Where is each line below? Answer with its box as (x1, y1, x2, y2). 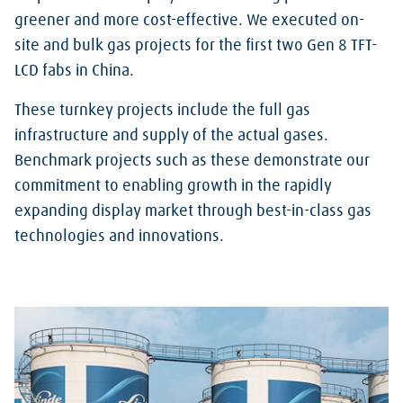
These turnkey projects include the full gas (14, 102, 310, 119)
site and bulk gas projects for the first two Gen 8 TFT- (14, 37, 377, 54)
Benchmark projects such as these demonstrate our (14, 152, 370, 169)
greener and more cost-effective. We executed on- (14, 12, 364, 29)
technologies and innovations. (14, 228, 224, 245)
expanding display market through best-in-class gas (14, 202, 372, 219)
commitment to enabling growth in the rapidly (14, 177, 332, 194)
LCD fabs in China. (14, 62, 134, 79)
